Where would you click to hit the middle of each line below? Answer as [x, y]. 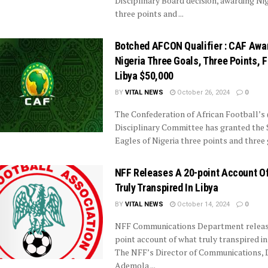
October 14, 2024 [202, 204]
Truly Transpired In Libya [166, 188]
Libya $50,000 [144, 76]
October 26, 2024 [202, 92]
